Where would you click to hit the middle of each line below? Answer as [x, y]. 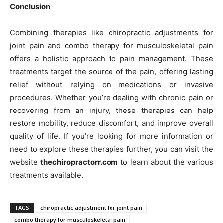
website [25, 162]
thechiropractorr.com [79, 162]
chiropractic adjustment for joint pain [91, 208]
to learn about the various [166, 162]
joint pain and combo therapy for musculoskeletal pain [111, 46]
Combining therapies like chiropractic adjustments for [111, 33]
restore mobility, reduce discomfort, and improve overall [111, 123]
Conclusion [30, 7]
